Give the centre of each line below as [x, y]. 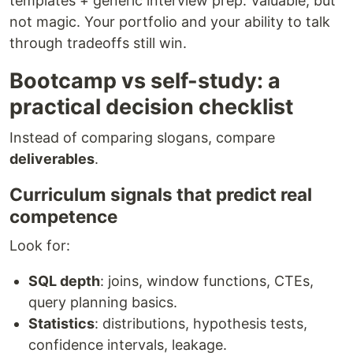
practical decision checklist [151, 107]
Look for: [40, 245]
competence [63, 216]
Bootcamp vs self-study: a [145, 81]
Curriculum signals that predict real [161, 194]
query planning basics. [103, 302]
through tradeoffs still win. [98, 43]
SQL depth [64, 281]
